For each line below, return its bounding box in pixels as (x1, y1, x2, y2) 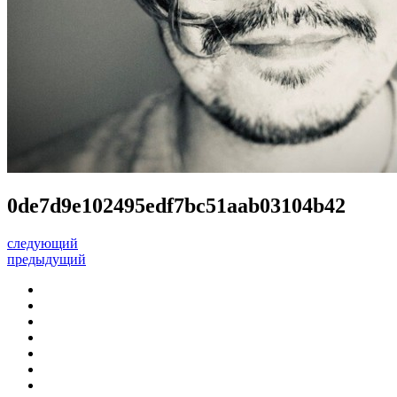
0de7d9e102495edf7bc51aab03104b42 (7, 193, 346, 217)
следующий (7, 235, 78, 251)
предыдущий (7, 251, 86, 267)
